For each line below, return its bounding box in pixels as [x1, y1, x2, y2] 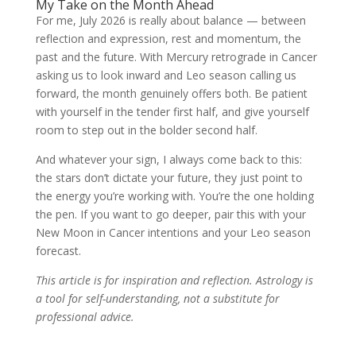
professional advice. [35, 309, 134, 325]
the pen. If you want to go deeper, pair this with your [35, 207, 306, 222]
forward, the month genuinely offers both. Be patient [35, 86, 308, 102]
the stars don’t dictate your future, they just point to [35, 170, 303, 186]
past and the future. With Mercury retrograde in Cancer [35, 49, 317, 65]
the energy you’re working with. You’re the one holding [35, 188, 314, 204]
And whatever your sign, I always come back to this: [35, 152, 302, 168]
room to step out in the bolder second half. [35, 122, 257, 138]
